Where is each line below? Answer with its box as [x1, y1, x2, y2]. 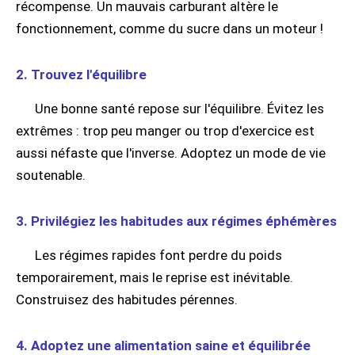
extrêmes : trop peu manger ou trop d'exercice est [16, 123, 315, 139]
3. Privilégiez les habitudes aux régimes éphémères [16, 213, 337, 230]
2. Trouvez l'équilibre [16, 67, 147, 83]
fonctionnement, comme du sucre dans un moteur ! [16, 21, 323, 37]
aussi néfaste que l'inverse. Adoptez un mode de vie [16, 145, 326, 162]
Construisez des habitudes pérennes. [16, 292, 238, 308]
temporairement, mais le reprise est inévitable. [16, 269, 293, 286]
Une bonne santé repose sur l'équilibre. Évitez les [35, 101, 324, 117]
